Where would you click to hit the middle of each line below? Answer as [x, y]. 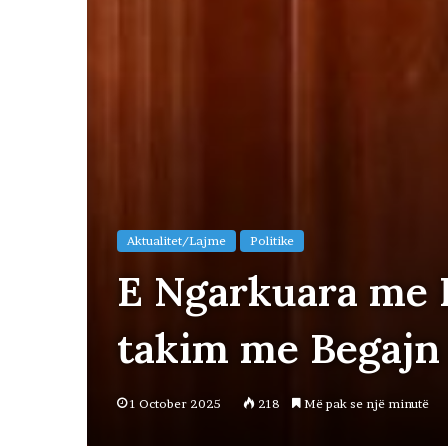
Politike [272, 240]
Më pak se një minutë [365, 403]
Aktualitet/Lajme [176, 240]
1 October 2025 [175, 403]
